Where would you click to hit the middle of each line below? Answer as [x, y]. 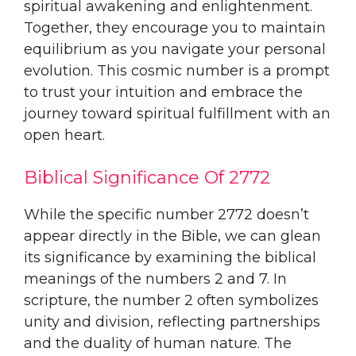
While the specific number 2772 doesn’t [166, 214]
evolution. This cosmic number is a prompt [177, 70]
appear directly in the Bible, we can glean [172, 236]
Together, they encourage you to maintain [175, 27]
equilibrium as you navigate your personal [175, 49]
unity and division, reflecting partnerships [172, 321]
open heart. [64, 135]
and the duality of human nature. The [158, 343]
